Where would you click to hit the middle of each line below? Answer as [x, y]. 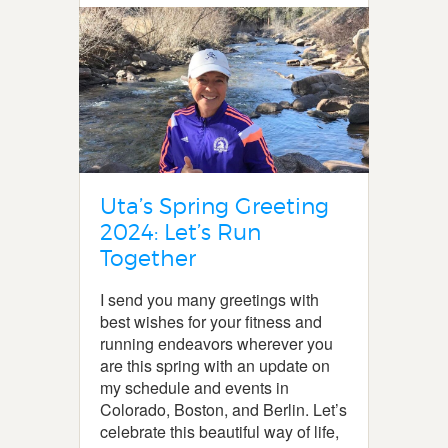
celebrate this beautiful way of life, [219, 431]
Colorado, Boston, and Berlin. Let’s [223, 409]
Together [148, 257]
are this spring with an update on [215, 365]
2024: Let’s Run [180, 231]
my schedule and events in [194, 387]
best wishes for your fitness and [211, 321]
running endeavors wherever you [216, 343]
